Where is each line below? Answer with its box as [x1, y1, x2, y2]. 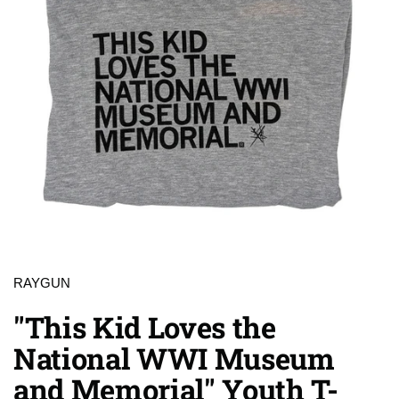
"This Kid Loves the [13, 308, 276, 346]
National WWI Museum [13, 339, 335, 378]
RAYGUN [13, 276, 70, 290]
